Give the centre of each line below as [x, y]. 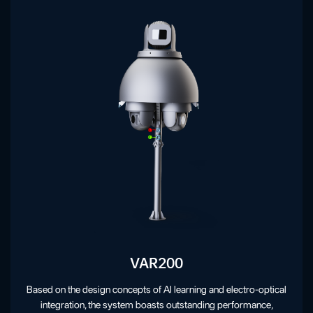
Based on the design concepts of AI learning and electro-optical [156, 289]
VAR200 [156, 262]
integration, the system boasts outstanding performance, [156, 305]
